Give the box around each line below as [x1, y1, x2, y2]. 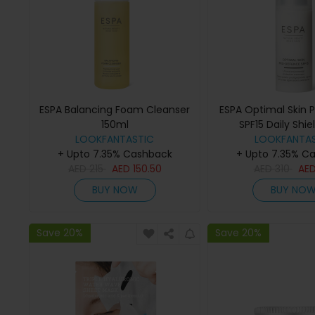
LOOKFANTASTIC [75, 132, 155, 146]
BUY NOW [91, 183, 138, 198]
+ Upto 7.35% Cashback [57, 147, 172, 161]
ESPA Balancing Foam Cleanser [39, 103, 191, 117]
